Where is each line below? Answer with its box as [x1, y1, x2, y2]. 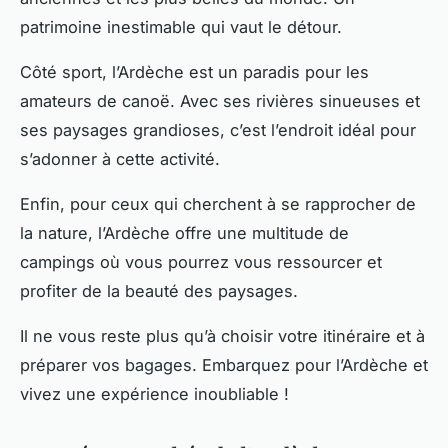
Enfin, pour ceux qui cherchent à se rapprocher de [20, 194, 416, 215]
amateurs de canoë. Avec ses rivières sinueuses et [20, 91, 420, 112]
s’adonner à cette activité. [20, 149, 220, 170]
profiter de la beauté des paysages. [20, 281, 298, 302]
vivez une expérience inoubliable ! [20, 384, 289, 405]
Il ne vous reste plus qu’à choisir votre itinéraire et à [20, 326, 425, 347]
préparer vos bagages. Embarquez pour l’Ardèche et [20, 355, 428, 376]
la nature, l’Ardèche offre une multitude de [20, 223, 349, 244]
